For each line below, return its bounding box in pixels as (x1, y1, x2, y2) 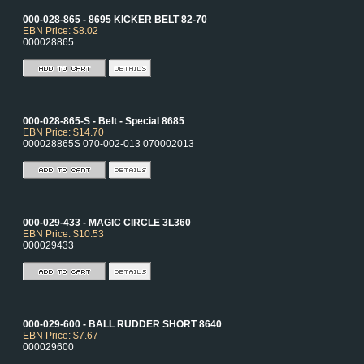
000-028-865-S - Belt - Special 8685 (23, 115, 184, 127)
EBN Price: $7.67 (23, 330, 98, 341)
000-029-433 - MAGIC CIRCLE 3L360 (23, 217, 191, 228)
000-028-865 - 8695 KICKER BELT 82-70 (23, 14, 207, 25)
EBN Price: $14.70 (23, 127, 104, 138)
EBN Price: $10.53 (23, 228, 104, 240)
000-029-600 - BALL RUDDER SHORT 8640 (23, 318, 222, 330)
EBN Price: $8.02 (23, 25, 98, 37)
